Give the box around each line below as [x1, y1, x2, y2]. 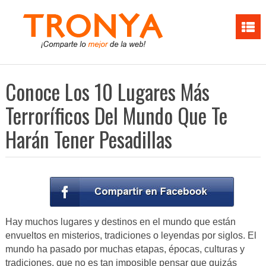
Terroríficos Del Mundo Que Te [5, 100, 227, 131]
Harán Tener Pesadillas [5, 123, 172, 154]
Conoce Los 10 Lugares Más [5, 76, 210, 107]
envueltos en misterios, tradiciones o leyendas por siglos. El [5, 230, 256, 241]
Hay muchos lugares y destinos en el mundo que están [5, 217, 236, 227]
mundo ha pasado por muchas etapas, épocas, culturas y [5, 244, 245, 255]
